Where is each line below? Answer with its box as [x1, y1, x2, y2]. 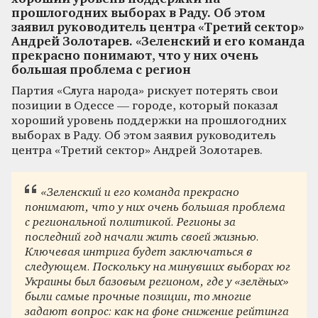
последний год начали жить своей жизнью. [25, 231, 260, 244]
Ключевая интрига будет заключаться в [25, 246, 253, 259]
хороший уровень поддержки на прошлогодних [11, 114, 287, 127]
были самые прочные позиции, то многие [25, 291, 252, 304]
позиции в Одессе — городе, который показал [11, 99, 278, 112]
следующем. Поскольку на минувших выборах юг [25, 261, 291, 274]
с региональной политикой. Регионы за [25, 216, 236, 229]
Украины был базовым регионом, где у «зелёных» [25, 276, 290, 289]
